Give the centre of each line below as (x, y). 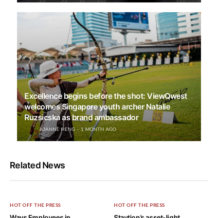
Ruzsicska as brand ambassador (82, 117)
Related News (37, 165)
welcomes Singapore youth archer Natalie (97, 106)
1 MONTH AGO (99, 129)
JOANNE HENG (57, 129)
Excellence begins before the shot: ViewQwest (106, 96)
